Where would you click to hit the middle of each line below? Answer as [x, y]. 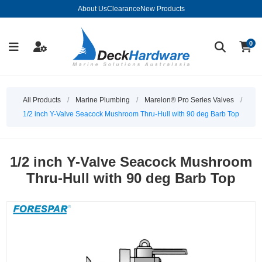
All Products [42, 100]
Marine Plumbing [103, 100]
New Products [162, 9]
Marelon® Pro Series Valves [189, 100]
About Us [92, 9]
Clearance [123, 9]
